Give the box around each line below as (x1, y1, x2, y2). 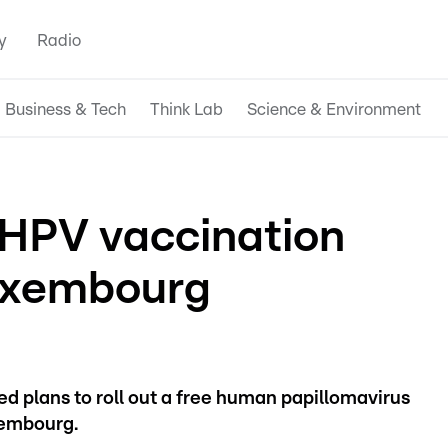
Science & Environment (247, 100, 421, 118)
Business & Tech (5, 100, 126, 118)
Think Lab (150, 100, 223, 118)
